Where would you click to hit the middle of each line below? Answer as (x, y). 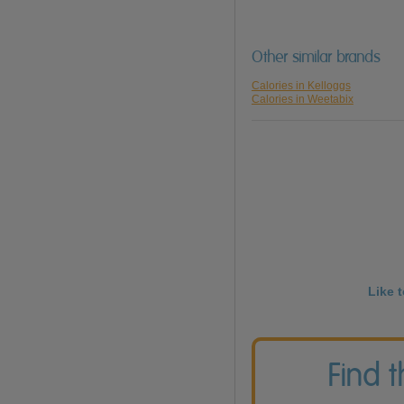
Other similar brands (316, 57)
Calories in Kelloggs (301, 86)
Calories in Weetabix (302, 100)
